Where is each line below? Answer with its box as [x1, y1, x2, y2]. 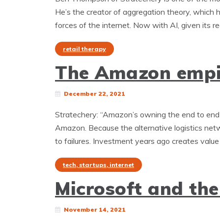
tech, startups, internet [63, 161, 134, 168]
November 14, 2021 [64, 206, 126, 213]
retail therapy [63, 45, 106, 53]
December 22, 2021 [64, 90, 125, 97]
